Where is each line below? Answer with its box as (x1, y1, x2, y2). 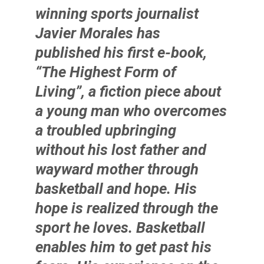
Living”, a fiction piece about (35, 82, 222, 100)
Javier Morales (35, 24, 134, 42)
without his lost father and (35, 140, 207, 159)
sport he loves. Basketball (35, 218, 206, 236)
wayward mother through (35, 160, 199, 178)
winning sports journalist (35, 4, 199, 22)
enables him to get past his (35, 237, 212, 256)
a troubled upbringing (35, 121, 177, 139)
